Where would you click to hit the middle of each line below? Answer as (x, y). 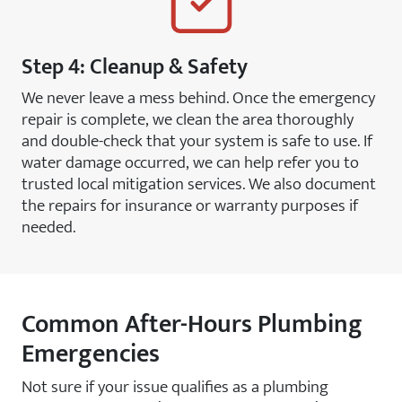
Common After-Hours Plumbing (192, 324)
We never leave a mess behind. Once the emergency (198, 98)
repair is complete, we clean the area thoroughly (188, 119)
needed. (48, 227)
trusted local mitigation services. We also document (199, 184)
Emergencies (91, 354)
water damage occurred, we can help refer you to (190, 162)
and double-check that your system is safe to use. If (197, 141)
